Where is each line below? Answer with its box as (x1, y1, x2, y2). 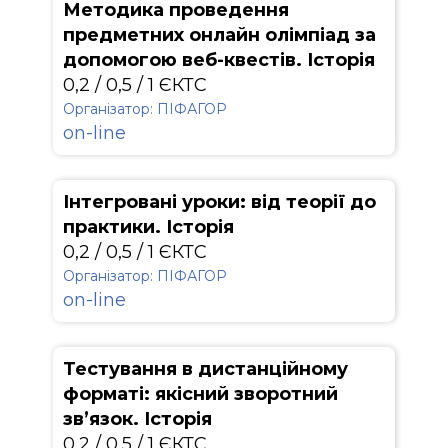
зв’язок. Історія (63, 408, 212, 430)
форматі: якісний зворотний (63, 383, 338, 405)
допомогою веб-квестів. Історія (63, 49, 375, 71)
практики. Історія (63, 216, 234, 238)
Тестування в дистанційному (63, 358, 348, 380)
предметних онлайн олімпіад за (63, 24, 376, 46)
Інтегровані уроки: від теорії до (63, 191, 376, 213)
